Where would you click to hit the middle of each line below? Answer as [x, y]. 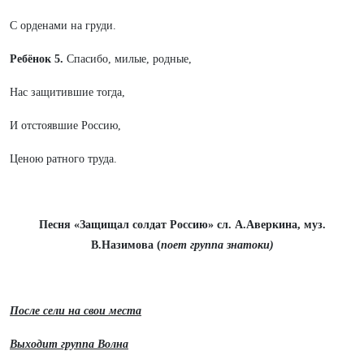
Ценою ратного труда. [63, 159]
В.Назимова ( [126, 245]
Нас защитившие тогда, [67, 92]
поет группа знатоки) [217, 245]
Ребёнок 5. [38, 59]
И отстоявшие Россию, [65, 126]
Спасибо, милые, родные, [129, 59]
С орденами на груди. [63, 26]
